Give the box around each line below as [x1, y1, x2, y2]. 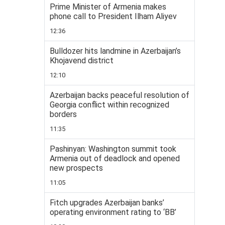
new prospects [50, 163, 103, 173]
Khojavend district [50, 56, 114, 65]
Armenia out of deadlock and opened [50, 154, 180, 163]
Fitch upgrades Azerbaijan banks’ [50, 198, 164, 207]
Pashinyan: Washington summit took [50, 144, 176, 154]
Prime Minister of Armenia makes [50, 2, 166, 12]
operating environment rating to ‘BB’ [50, 207, 176, 217]
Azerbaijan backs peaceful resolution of [50, 90, 189, 100]
